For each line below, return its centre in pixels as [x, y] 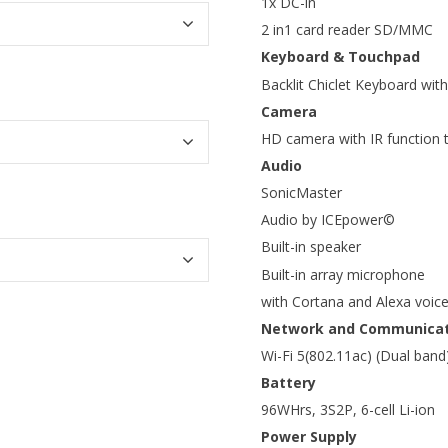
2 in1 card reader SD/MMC [347, 30]
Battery [288, 383]
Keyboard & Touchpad [340, 57]
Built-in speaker [311, 247]
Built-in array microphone [343, 274]
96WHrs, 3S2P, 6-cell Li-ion [348, 410]
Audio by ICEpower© [328, 220]
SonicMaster [301, 193]
